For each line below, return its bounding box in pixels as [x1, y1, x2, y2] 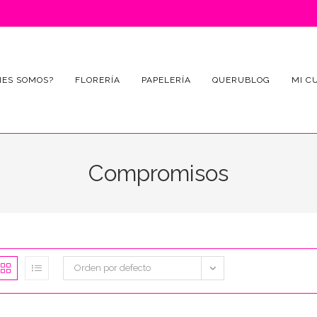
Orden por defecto [74, 263, 151, 273]
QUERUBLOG [212, 75, 270, 85]
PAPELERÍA [142, 75, 191, 85]
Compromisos [88, 160, 229, 186]
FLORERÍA [75, 75, 120, 85]
